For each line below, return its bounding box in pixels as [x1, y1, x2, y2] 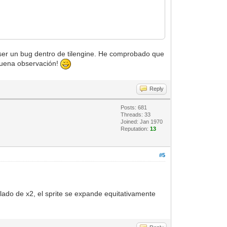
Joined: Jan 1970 [121, 118, 163, 125]
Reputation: [121, 125, 150, 132]
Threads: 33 [121, 111, 151, 118]
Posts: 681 [121, 104, 147, 110]
